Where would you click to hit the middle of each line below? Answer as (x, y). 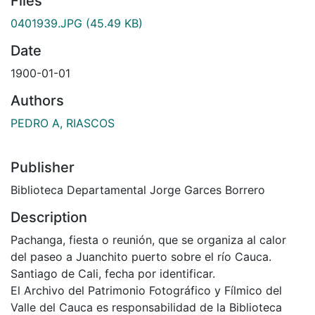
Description (49, 217)
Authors (37, 100)
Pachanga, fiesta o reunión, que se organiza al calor (148, 239)
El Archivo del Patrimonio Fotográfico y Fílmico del (146, 290)
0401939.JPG (46, 23)
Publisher (43, 167)
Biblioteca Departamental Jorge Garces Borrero (138, 189)
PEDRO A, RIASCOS (63, 123)
